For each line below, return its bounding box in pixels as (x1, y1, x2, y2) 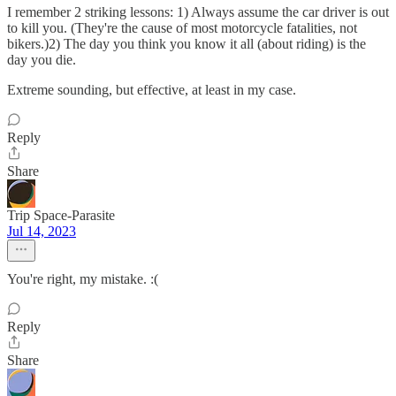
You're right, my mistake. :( (7, 271, 158, 286)
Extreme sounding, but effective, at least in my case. (7, 82, 296, 97)
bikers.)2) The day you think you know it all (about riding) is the (7, 36, 366, 51)
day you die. (7, 52, 76, 67)
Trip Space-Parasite (7, 208, 115, 223)
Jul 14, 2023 (7, 224, 76, 239)
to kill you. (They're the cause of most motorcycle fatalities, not (7, 20, 357, 35)
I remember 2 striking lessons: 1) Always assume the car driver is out (7, 4, 389, 19)
